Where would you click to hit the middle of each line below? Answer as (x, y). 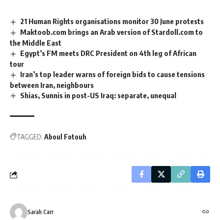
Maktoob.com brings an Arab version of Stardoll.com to (112, 32)
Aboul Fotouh (65, 137)
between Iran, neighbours (52, 85)
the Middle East (36, 42)
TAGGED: (30, 137)
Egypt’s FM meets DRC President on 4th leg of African (109, 53)
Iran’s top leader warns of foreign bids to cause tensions (113, 74)
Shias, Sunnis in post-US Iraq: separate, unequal (98, 95)
